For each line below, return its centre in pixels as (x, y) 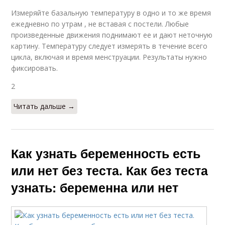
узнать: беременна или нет (95, 187)
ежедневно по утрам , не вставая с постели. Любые (100, 24)
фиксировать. (35, 68)
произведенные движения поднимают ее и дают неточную (112, 35)
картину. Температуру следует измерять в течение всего (109, 46)
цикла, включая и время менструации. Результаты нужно (109, 57)
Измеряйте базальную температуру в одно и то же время (111, 13)
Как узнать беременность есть (106, 153)
